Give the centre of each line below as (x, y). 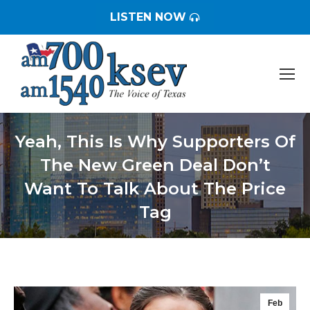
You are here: (187, 232)
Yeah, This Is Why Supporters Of (155, 142)
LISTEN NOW (148, 17)
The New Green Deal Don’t (155, 165)
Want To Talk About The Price (155, 189)
